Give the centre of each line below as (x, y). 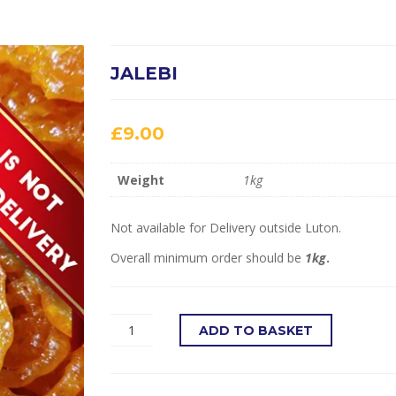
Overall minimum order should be (208, 257)
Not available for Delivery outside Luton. (226, 227)
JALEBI (144, 73)
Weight (141, 180)
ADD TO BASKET (256, 330)
